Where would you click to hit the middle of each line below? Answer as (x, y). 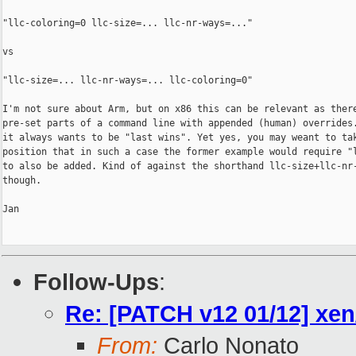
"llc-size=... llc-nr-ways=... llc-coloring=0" (128, 81)
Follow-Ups (96, 282)
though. (22, 181)
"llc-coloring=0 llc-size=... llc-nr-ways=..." (128, 23)
